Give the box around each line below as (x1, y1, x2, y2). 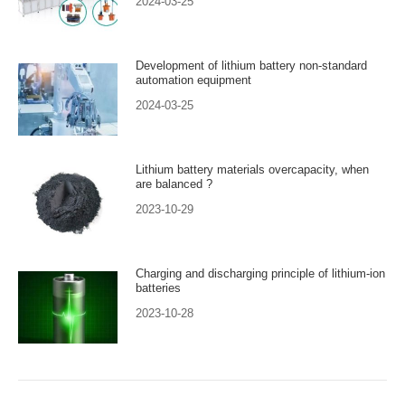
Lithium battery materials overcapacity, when (136, 163, 369, 177)
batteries (136, 281, 181, 296)
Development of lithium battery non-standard (136, 59, 367, 73)
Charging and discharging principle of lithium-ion (136, 267, 385, 281)
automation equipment (136, 73, 251, 88)
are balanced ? (136, 177, 212, 192)
